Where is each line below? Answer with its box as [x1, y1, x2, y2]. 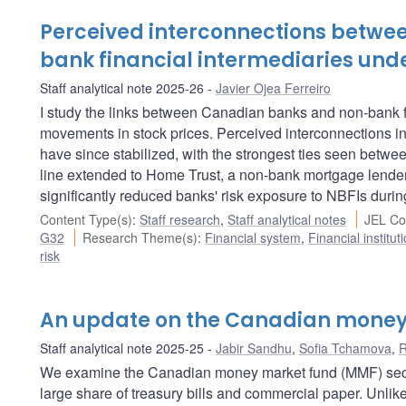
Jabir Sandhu [216, 338, 292, 357]
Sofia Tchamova [299, 338, 391, 357]
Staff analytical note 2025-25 [40, 338, 204, 357]
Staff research [140, 209, 220, 228]
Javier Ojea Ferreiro [216, 78, 331, 97]
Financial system [205, 227, 302, 246]
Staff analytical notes [227, 209, 346, 228]
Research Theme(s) [82, 227, 198, 246]
